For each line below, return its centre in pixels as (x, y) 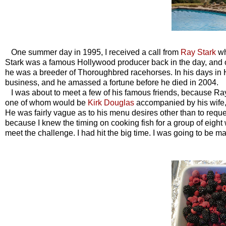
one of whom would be (46, 103)
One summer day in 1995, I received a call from (93, 52)
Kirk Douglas (111, 103)
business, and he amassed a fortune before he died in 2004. (112, 83)
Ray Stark (198, 52)
